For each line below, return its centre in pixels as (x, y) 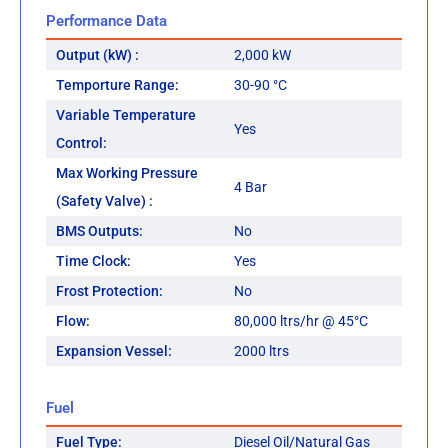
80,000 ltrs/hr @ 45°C (301, 321)
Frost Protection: (109, 291)
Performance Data (106, 21)
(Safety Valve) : (104, 201)
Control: (81, 143)
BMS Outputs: (99, 231)
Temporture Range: (117, 85)
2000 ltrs (261, 351)
